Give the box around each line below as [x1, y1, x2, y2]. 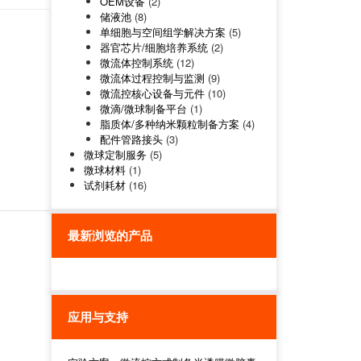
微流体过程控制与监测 [99, 70, 205, 85]
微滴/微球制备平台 [99, 101, 187, 116]
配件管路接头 [99, 131, 163, 147]
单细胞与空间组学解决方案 [99, 24, 226, 39]
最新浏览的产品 [68, 226, 152, 244]
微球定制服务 [84, 147, 147, 162]
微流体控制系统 [99, 55, 173, 70]
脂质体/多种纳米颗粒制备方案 [99, 116, 239, 131]
